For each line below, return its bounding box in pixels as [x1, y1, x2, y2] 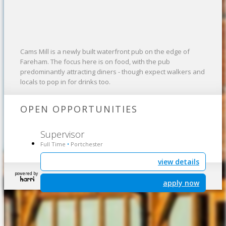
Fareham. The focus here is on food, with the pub [20, 57, 170, 67]
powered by [15, 171, 38, 177]
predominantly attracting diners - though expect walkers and [20, 67, 205, 77]
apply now [163, 178, 199, 188]
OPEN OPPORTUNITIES [20, 103, 138, 116]
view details [158, 157, 199, 167]
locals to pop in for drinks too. [20, 77, 110, 87]
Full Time [40, 140, 67, 148]
